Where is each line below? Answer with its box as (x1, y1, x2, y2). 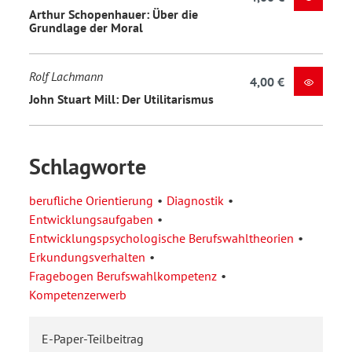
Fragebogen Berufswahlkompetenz (29, 268, 217, 284)
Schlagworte (29, 152, 146, 181)
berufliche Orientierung (29, 192, 153, 209)
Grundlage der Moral (29, 19, 143, 35)
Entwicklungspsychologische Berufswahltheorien (29, 230, 294, 247)
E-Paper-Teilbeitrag (42, 331, 144, 347)
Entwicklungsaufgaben (29, 211, 153, 228)
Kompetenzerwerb (29, 287, 126, 303)
